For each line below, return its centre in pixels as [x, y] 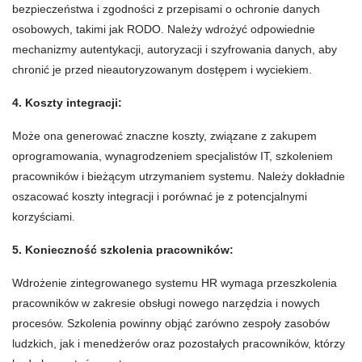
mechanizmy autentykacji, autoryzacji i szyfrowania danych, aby [175, 50]
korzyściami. [44, 217]
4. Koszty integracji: [67, 103]
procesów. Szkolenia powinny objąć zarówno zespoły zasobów [171, 324]
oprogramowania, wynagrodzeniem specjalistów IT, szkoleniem [173, 156]
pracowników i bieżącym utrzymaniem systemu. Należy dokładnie [179, 177]
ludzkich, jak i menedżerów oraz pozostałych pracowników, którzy [179, 344]
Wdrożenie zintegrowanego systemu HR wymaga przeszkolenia [175, 283]
